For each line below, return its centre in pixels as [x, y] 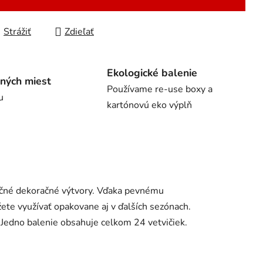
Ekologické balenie [152, 73]
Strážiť [17, 32]
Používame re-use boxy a [160, 90]
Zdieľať [79, 32]
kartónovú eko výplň [149, 105]
